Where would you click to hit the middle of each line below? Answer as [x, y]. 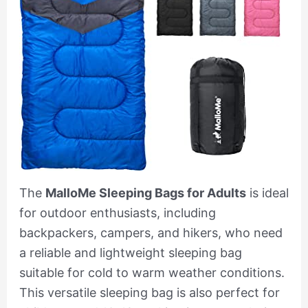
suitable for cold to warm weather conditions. [152, 272]
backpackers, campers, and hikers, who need [151, 232]
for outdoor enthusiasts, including [117, 212]
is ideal [267, 192]
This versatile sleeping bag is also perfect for [149, 292]
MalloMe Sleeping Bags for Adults [145, 192]
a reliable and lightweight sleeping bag [130, 252]
